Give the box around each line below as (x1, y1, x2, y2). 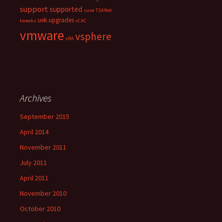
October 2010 (20, 204, 60, 213)
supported (50, 4, 82, 14)
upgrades (49, 16, 74, 24)
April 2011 (20, 173, 49, 182)
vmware (20, 27, 64, 44)
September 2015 (20, 112, 69, 121)
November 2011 (20, 143, 66, 152)
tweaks (20, 17, 36, 24)
